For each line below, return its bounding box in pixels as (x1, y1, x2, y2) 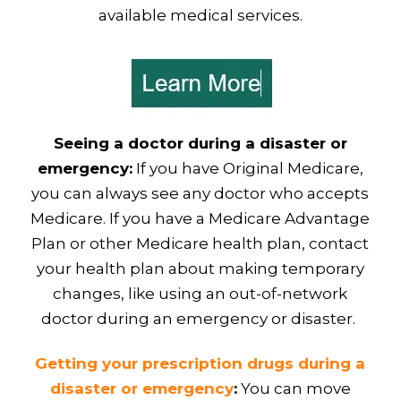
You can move (236, 380, 351, 398)
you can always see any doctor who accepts (31, 184, 370, 203)
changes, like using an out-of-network (53, 285, 348, 303)
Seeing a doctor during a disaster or (53, 134, 347, 153)
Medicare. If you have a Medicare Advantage (30, 209, 371, 228)
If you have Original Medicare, (132, 159, 363, 178)
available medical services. (98, 5, 303, 24)
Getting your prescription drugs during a (35, 354, 366, 373)
